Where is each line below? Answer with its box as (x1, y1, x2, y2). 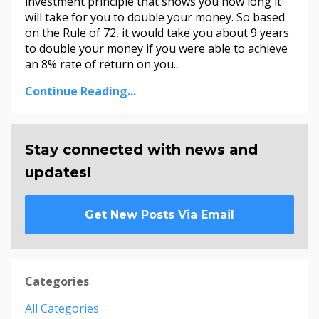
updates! (25, 164, 91, 182)
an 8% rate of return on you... (25, 56, 180, 73)
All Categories (25, 300, 99, 316)
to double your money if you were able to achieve (25, 41, 288, 57)
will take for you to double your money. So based (25, 9, 285, 26)
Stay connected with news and (25, 141, 258, 159)
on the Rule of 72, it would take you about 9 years (25, 25, 289, 41)
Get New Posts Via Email (85, 208, 234, 222)
